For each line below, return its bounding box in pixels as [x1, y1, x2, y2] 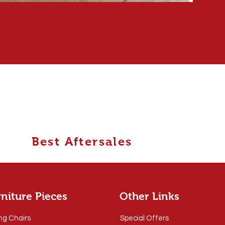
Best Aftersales [31, 134, 133, 148]
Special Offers [120, 214, 169, 222]
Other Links [119, 190, 179, 202]
